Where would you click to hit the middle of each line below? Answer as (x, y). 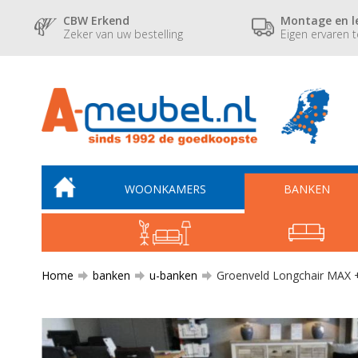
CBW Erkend (97, 20)
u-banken (173, 275)
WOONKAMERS (165, 189)
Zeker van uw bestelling (123, 34)
